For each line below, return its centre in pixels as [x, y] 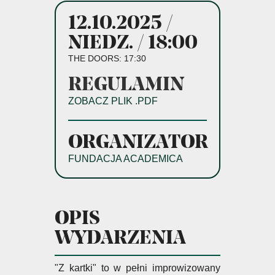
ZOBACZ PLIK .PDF [113, 101]
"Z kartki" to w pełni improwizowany [137, 268]
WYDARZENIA [120, 239]
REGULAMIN [126, 85]
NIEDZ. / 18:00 [133, 44]
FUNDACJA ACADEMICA [126, 159]
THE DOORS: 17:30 [107, 58]
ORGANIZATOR [138, 143]
